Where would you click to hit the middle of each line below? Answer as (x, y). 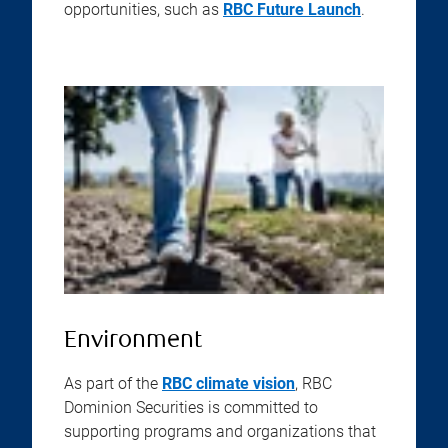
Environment (133, 341)
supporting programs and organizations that (220, 431)
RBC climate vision (228, 383)
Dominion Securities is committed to (191, 407)
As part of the (113, 383)
